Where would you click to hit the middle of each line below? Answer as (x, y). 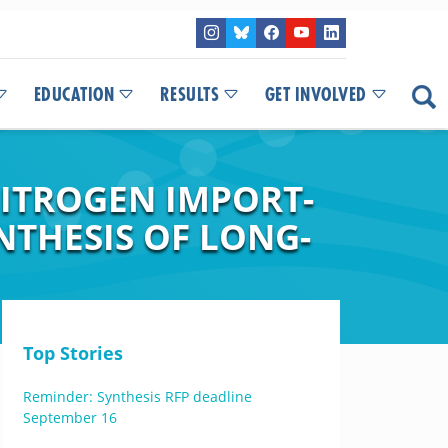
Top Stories (72, 353)
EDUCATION (73, 95)
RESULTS (189, 95)
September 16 (69, 417)
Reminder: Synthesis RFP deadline (137, 396)
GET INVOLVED (315, 95)
